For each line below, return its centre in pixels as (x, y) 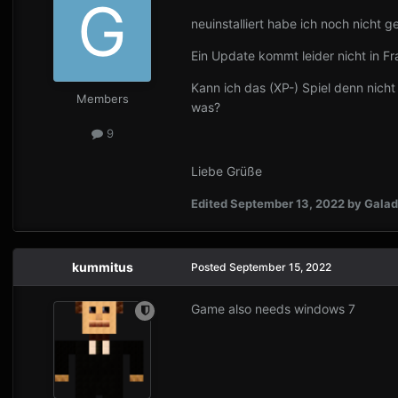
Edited (211, 203)
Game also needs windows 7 (273, 308)
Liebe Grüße (227, 171)
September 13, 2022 (287, 203)
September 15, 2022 (280, 267)
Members (102, 98)
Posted (210, 267)
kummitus (102, 267)
